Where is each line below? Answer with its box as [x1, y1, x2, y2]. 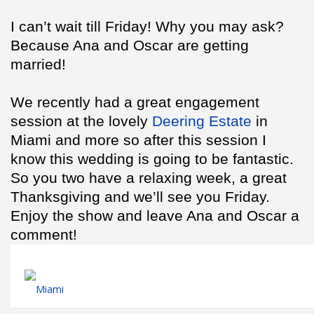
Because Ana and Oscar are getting [11, 37, 249, 54]
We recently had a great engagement [11, 94, 259, 111]
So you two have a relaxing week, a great [11, 170, 287, 186]
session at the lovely [11, 113, 152, 130]
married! [11, 56, 66, 73]
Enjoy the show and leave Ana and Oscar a [11, 207, 299, 224]
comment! [11, 226, 77, 243]
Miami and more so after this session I [11, 132, 266, 149]
